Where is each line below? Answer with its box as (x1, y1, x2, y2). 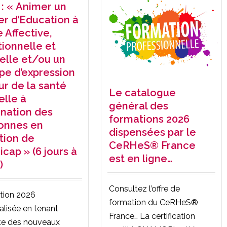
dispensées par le (109, 126, 196, 138)
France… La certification (109, 211, 195, 221)
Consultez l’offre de (109, 183, 180, 194)
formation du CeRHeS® (109, 197, 198, 207)
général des (109, 99, 168, 112)
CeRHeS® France (109, 139, 196, 152)
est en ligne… (109, 152, 172, 165)
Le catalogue (109, 86, 176, 99)
